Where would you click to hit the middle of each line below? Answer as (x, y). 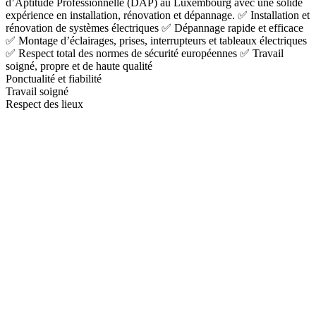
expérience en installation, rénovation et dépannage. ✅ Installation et (158, 15)
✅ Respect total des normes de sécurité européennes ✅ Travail (145, 53)
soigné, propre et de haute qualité (79, 66)
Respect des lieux (44, 104)
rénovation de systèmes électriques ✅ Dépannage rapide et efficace (154, 28)
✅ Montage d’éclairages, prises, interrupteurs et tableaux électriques (156, 40)
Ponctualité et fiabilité (54, 78)
